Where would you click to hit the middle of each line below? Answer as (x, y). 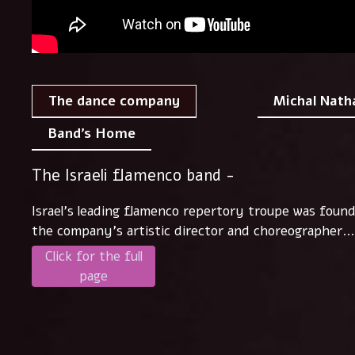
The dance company (114, 101)
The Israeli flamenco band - (133, 176)
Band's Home (92, 134)
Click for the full (94, 257)
